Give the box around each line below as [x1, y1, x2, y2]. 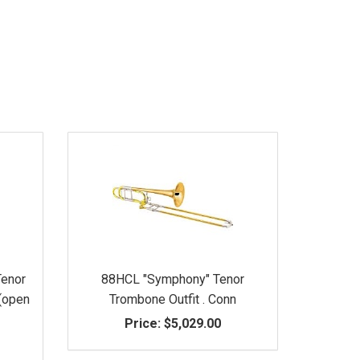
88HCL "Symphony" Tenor [100, 271, 244, 287]
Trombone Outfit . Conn [108, 291, 236, 307]
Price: [124, 315, 161, 331]
